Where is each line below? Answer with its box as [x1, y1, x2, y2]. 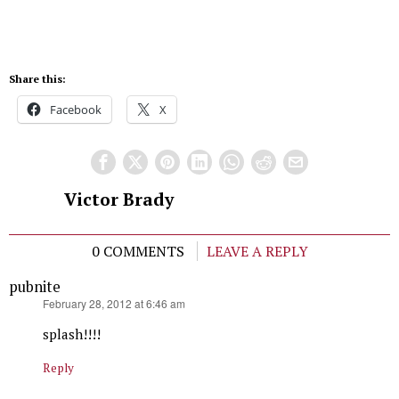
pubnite [9, 276, 61, 297]
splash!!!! [43, 324, 101, 343]
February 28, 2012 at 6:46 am [43, 295, 185, 311]
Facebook [50, 101, 102, 118]
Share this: [9, 71, 66, 85]
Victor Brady [63, 187, 174, 211]
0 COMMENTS [91, 240, 184, 261]
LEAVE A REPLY [206, 240, 308, 261]
